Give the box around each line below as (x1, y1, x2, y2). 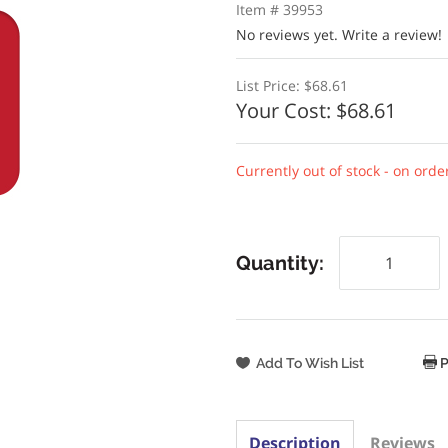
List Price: (235, 76, 304, 95)
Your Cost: (235, 97, 336, 124)
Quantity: (235, 251, 324, 275)
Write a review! (341, 25, 442, 44)
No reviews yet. (235, 25, 342, 44)
